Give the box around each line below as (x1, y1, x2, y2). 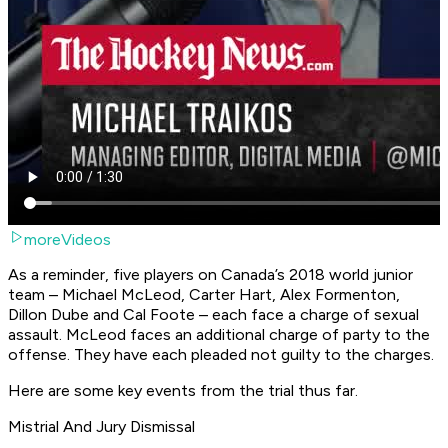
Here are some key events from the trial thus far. (8, 381, 358, 401)
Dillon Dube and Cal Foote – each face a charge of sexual (8, 305, 419, 325)
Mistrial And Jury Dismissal (8, 417, 195, 437)
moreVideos (24, 230, 111, 250)
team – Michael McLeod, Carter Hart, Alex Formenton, (8, 285, 400, 305)
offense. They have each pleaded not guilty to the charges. (8, 345, 434, 365)
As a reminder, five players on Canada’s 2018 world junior (8, 265, 413, 285)
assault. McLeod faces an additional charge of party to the (8, 325, 430, 345)
